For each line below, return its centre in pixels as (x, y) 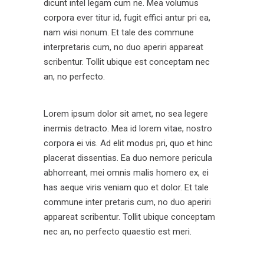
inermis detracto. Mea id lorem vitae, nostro (128, 128)
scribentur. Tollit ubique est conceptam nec (127, 62)
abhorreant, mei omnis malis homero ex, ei (126, 173)
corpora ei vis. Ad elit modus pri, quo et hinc (128, 143)
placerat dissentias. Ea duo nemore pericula (128, 158)
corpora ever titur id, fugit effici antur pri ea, (127, 18)
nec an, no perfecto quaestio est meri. (118, 232)
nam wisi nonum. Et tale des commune (119, 32)
